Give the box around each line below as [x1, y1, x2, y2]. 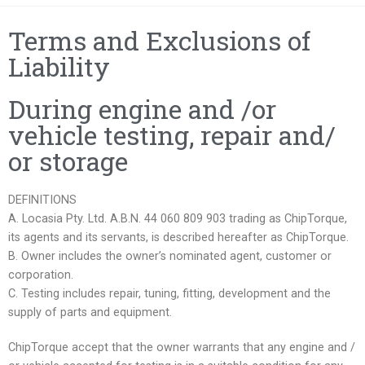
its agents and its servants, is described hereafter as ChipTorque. [8, 230, 349, 244]
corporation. [8, 267, 73, 282]
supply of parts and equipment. [8, 305, 172, 319]
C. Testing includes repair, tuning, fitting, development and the [8, 286, 331, 301]
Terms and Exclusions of [8, 22, 310, 58]
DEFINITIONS [8, 192, 77, 207]
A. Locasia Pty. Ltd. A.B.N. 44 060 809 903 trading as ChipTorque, [8, 211, 347, 226]
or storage [8, 143, 128, 178]
